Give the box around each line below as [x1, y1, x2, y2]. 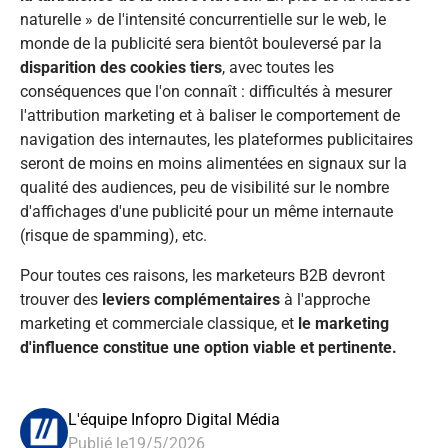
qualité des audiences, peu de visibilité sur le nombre [20, 178, 389, 198]
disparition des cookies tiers [20, 58, 222, 78]
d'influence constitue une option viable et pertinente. [20, 338, 397, 358]
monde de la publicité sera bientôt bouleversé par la [20, 34, 382, 54]
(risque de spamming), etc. [20, 226, 207, 246]
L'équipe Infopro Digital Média [68, 410, 280, 430]
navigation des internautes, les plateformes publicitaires [20, 130, 413, 150]
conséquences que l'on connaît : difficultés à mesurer [20, 82, 392, 102]
